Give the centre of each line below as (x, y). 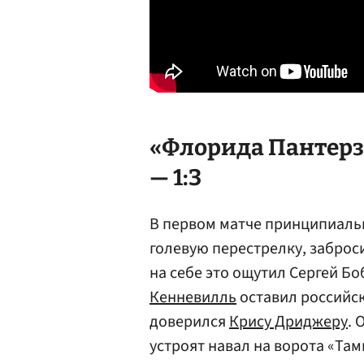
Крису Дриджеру (288, 322)
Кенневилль (193, 297)
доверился (189, 322)
